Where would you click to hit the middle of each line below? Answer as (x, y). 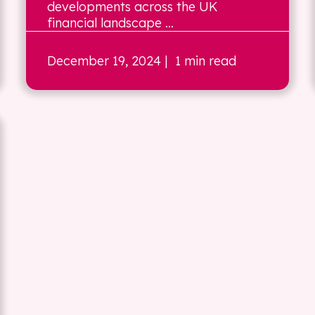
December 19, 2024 (104, 61)
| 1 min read (199, 61)
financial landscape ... (111, 23)
